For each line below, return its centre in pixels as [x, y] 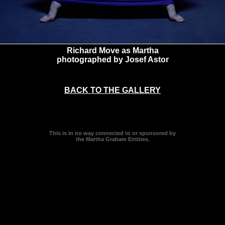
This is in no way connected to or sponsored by [113, 133]
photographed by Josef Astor [113, 60]
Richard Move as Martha [113, 50]
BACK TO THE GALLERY [113, 90]
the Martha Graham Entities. [113, 139]
